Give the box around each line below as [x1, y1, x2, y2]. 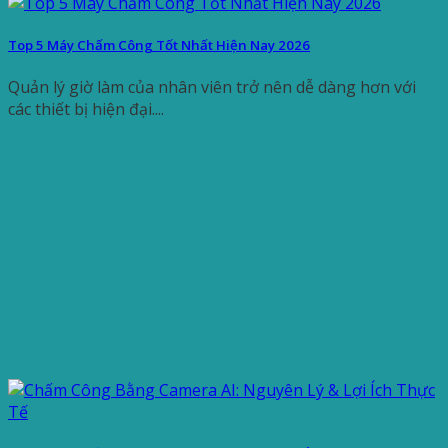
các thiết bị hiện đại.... [8, 97, 164, 120]
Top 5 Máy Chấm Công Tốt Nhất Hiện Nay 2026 [8, 35, 310, 54]
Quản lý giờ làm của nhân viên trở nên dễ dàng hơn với [8, 75, 416, 98]
